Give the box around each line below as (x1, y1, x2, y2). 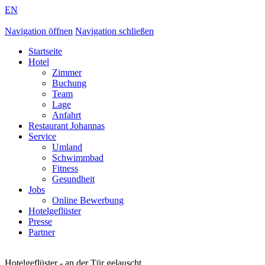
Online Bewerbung (52, 195, 124, 205)
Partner (28, 227, 55, 237)
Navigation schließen (75, 26, 154, 36)
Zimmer (52, 67, 82, 77)
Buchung (52, 78, 86, 88)
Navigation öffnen (5, 26, 73, 36)
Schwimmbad (52, 153, 104, 163)
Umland (52, 142, 82, 152)
